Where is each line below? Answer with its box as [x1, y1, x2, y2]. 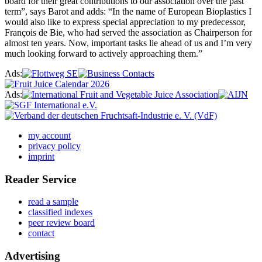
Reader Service [5, 173, 76, 185]
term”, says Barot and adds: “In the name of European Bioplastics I [5, 6, 251, 16]
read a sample [28, 196, 78, 207]
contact [28, 228, 54, 239]
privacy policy [28, 141, 81, 151]
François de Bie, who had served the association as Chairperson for [5, 27, 252, 37]
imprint [28, 151, 54, 161]
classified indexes [28, 207, 92, 218]
